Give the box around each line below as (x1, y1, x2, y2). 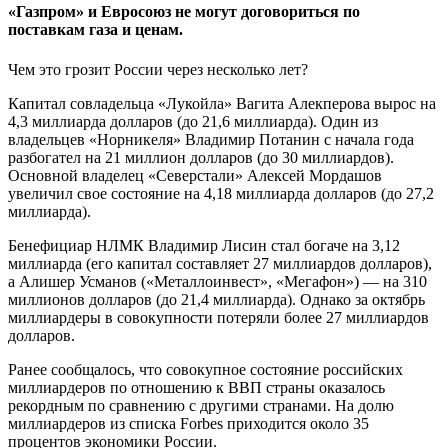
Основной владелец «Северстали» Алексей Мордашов (8, 166, 382, 184)
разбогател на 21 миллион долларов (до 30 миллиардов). (8, 148, 394, 166)
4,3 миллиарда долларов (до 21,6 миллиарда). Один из (8, 112, 378, 130)
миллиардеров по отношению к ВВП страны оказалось (8, 378, 385, 396)
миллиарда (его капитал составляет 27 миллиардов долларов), (8, 254, 432, 272)
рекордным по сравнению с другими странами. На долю (8, 396, 394, 414)
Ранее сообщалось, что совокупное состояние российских (8, 360, 403, 378)
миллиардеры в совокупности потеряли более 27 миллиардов (8, 308, 429, 326)
